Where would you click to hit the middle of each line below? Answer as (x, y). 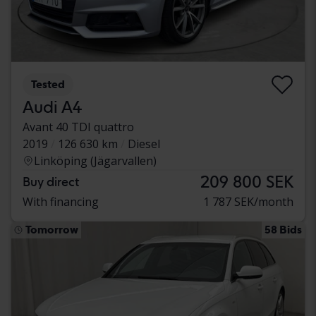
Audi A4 (52, 107)
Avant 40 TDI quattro (78, 127)
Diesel (144, 144)
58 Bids (283, 230)
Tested (48, 85)
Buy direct (51, 182)
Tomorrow (52, 230)
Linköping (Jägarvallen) (95, 161)
